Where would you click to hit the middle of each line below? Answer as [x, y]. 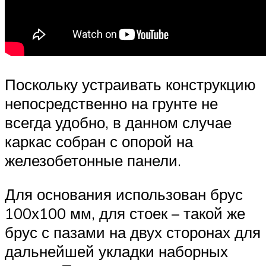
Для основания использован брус [124, 194]
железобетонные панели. [93, 160]
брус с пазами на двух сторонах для [133, 232]
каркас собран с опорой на [99, 141]
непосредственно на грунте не [111, 103]
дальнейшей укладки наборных [116, 251]
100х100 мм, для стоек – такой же [125, 213]
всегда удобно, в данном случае [118, 122]
